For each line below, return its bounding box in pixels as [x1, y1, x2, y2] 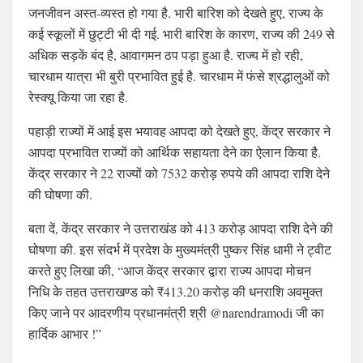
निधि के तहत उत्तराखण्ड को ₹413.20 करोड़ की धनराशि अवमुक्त [28, 283, 322, 300]
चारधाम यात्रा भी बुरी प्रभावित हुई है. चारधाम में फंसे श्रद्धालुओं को [28, 67, 330, 84]
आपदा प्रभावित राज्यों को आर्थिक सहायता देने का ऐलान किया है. [28, 143, 321, 160]
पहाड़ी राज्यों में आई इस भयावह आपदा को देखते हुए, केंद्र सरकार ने [28, 122, 331, 139]
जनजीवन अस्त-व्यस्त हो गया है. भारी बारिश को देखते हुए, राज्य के [28, 4, 323, 21]
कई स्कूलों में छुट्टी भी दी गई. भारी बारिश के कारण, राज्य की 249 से [28, 25, 335, 42]
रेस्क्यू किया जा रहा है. [28, 88, 128, 105]
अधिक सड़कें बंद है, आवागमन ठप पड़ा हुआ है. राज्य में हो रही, [28, 46, 303, 63]
